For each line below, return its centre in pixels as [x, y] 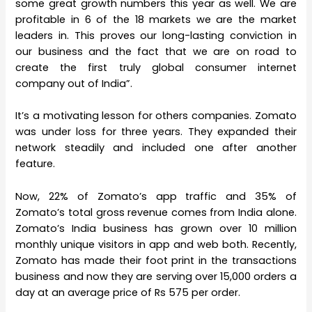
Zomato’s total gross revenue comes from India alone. [156, 212]
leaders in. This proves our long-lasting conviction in [156, 36]
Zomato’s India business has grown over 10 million [156, 228]
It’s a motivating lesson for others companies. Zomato [156, 116]
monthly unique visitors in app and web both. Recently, [156, 244]
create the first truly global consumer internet [156, 68]
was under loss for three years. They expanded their [156, 132]
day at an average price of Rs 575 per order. [128, 292]
